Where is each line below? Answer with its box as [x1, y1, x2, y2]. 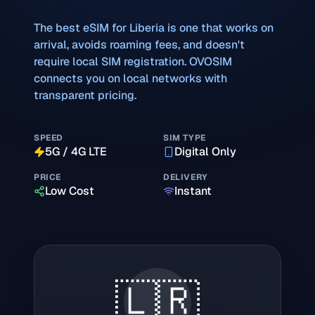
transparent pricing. [34, 88, 136, 103]
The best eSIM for [34, 20, 129, 35]
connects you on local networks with [34, 71, 227, 86]
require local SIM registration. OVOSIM [34, 54, 232, 69]
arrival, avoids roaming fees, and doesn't [34, 37, 245, 52]
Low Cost [45, 184, 94, 198]
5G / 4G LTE [45, 144, 107, 159]
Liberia [129, 20, 165, 35]
